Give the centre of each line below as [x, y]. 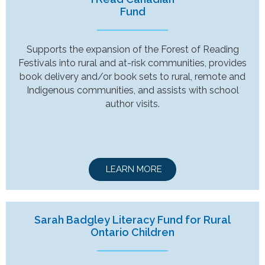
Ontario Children [132, 232]
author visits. [132, 104]
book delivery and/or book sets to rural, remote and [132, 76]
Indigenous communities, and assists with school [132, 90]
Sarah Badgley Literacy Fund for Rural [132, 219]
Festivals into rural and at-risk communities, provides [132, 63]
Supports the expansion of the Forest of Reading [132, 49]
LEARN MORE [134, 169]
